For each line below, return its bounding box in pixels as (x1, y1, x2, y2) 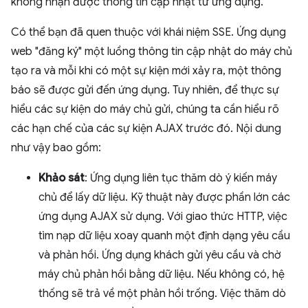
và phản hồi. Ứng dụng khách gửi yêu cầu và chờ (38, 248, 281, 262)
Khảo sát (38, 171, 85, 185)
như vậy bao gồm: (11, 141, 101, 155)
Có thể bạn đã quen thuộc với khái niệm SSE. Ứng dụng (11, 25, 286, 39)
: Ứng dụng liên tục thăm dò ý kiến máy (85, 171, 277, 185)
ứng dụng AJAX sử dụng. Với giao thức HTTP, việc (38, 210, 287, 223)
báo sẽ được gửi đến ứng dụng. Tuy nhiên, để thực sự (11, 83, 279, 97)
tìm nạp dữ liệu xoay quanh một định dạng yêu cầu (38, 229, 290, 243)
